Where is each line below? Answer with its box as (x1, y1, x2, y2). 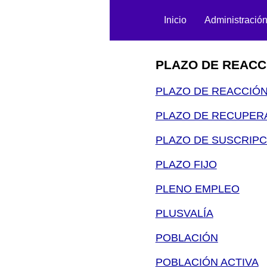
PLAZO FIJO (155, 158, 217, 170)
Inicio (164, 15, 187, 25)
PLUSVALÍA (155, 207, 213, 219)
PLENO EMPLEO (155, 182, 240, 195)
